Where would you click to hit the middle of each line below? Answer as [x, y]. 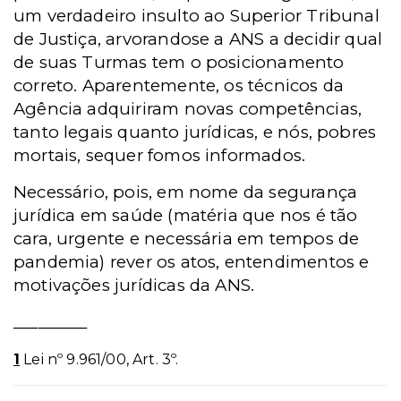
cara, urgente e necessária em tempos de [187, 238]
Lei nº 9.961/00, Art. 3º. [99, 359]
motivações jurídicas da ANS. [134, 285]
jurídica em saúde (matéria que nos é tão [186, 215]
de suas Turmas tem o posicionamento [179, 62]
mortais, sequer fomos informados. [160, 155]
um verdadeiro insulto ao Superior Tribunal [196, 15]
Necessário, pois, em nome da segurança [186, 192]
